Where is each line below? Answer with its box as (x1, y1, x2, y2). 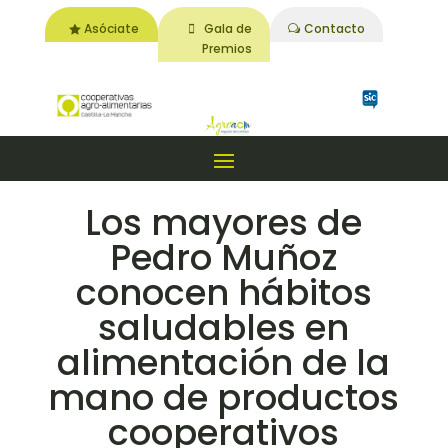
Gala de (203, 19, 252, 37)
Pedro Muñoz (109, 233, 338, 283)
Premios (201, 39, 252, 57)
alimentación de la (57, 338, 391, 388)
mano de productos (48, 373, 400, 423)
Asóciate (84, 19, 140, 37)
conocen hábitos (75, 268, 372, 318)
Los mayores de (85, 198, 363, 248)
